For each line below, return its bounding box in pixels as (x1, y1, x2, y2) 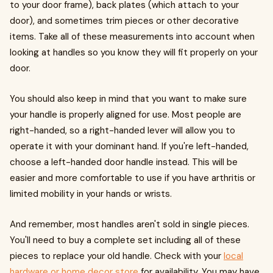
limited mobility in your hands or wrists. (10, 188, 172, 200)
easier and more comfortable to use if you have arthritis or (10, 172, 255, 184)
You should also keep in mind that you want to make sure (10, 93, 247, 105)
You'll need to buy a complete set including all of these (10, 234, 241, 246)
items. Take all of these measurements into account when (10, 30, 255, 43)
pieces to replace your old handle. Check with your (10, 250, 224, 262)
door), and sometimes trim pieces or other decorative (10, 15, 239, 27)
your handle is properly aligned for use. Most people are (10, 108, 241, 121)
